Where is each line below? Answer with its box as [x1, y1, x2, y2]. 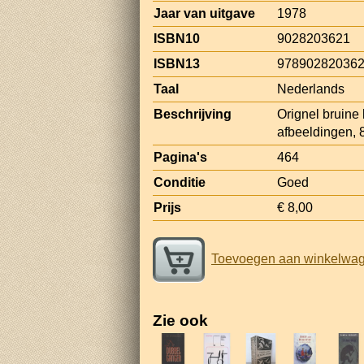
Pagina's [154, 149, 207, 164]
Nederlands [277, 81, 344, 96]
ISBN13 [154, 56, 200, 71]
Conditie [154, 175, 206, 189]
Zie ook [153, 311, 208, 329]
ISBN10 [154, 31, 200, 45]
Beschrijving [154, 106, 232, 121]
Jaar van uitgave [154, 6, 255, 20]
